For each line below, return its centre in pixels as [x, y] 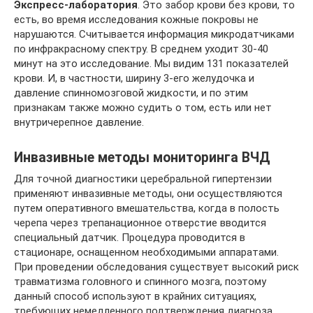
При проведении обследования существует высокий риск [156, 267]
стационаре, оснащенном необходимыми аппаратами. [146, 252]
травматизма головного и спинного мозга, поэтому [140, 282]
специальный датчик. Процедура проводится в [130, 238]
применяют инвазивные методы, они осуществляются [148, 194]
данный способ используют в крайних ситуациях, [135, 296]
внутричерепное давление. [79, 122]
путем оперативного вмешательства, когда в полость [147, 208]
